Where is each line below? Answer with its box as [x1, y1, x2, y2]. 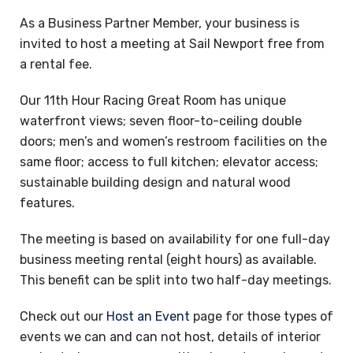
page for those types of [190, 309, 333, 325]
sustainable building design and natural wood [20, 175, 291, 191]
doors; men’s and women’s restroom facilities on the [20, 134, 327, 150]
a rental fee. [20, 57, 92, 72]
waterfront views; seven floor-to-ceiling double [20, 113, 302, 129]
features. [20, 195, 75, 211]
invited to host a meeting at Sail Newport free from [20, 36, 325, 52]
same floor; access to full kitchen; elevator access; [20, 154, 318, 170]
